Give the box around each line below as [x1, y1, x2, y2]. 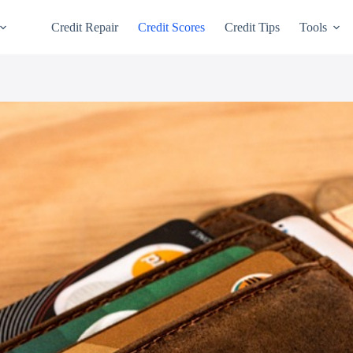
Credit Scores [138, 20, 206, 34]
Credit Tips [225, 20, 281, 34]
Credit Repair [51, 20, 119, 34]
